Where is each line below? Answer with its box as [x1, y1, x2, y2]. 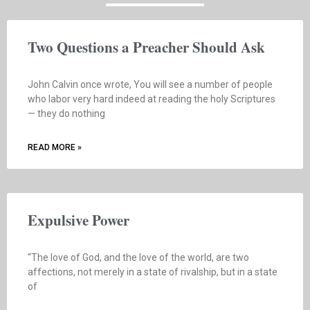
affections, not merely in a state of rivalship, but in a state [28, 266, 277, 277]
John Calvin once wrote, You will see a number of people [28, 78, 273, 90]
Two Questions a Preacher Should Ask [28, 36, 265, 57]
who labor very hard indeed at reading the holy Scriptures [28, 93, 275, 104]
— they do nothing [28, 107, 105, 119]
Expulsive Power [28, 209, 129, 230]
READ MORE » [28, 142, 82, 152]
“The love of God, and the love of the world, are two [28, 251, 249, 263]
